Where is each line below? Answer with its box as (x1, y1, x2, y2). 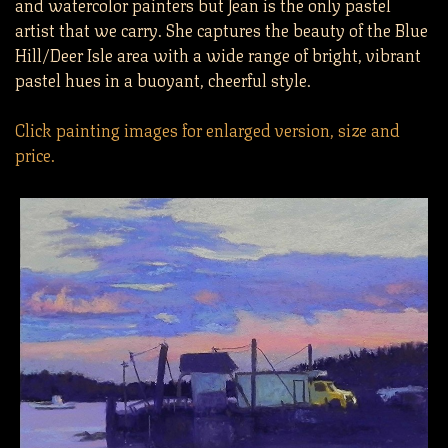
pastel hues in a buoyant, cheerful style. (15, 65, 311, 92)
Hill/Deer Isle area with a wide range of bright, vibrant (15, 40, 421, 67)
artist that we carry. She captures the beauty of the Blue (15, 15, 428, 42)
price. (15, 141, 55, 168)
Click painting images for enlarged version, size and (15, 116, 400, 143)
